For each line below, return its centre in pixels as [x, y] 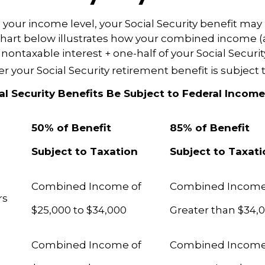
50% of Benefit [71, 128]
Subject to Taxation [99, 152]
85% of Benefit [210, 128]
